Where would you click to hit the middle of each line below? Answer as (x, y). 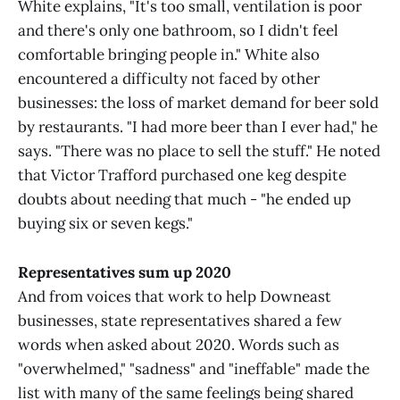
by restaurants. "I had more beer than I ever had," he (198, 127)
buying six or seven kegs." (105, 224)
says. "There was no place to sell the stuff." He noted (199, 151)
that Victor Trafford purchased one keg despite (182, 175)
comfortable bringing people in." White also (169, 55)
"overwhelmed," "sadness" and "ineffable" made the (194, 368)
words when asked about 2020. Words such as (179, 344)
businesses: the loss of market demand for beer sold (198, 103)
